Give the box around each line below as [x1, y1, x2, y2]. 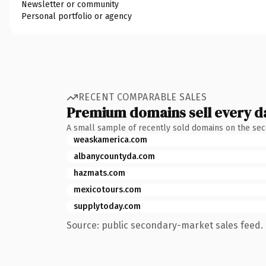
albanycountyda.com [74, 151, 155, 161]
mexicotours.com [74, 184, 141, 195]
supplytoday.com [74, 201, 141, 211]
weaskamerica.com [74, 134, 147, 145]
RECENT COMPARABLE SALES [78, 91, 207, 103]
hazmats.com [74, 167, 125, 178]
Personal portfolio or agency [21, 11, 132, 21]
